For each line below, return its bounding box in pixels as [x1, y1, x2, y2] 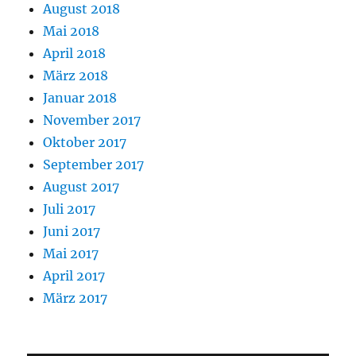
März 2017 [43, 289, 108, 306]
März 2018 [43, 67, 109, 83]
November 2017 [43, 111, 141, 128]
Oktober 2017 [43, 133, 127, 150]
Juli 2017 [43, 200, 96, 217]
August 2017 [43, 178, 120, 195]
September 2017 [43, 156, 145, 172]
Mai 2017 [43, 245, 99, 261]
